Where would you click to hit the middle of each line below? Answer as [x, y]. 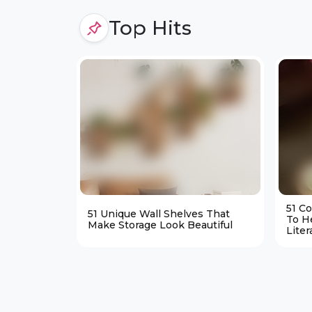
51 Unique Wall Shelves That [158, 213]
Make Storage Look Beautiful [160, 225]
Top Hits [150, 28]
